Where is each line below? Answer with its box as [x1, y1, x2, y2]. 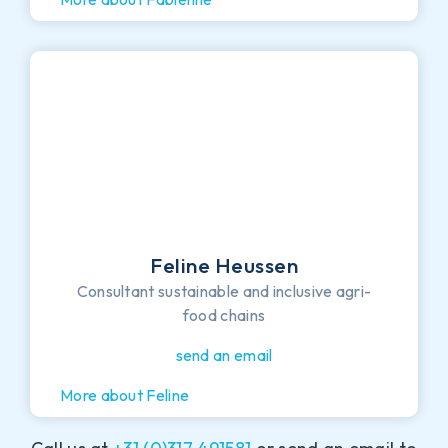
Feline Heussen [150, 251, 298, 278]
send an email [175, 344, 273, 365]
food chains [182, 304, 266, 325]
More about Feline [60, 384, 190, 405]
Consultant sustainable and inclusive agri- [76, 280, 372, 301]
